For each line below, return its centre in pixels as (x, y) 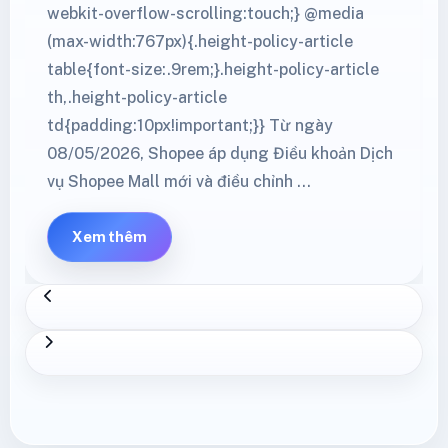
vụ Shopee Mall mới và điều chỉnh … (179, 181)
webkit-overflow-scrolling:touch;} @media (205, 13)
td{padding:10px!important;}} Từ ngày (190, 125)
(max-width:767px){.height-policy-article (200, 41)
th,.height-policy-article (137, 97)
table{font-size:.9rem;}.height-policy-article (213, 69)
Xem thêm (109, 236)
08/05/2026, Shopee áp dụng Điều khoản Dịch (220, 153)
